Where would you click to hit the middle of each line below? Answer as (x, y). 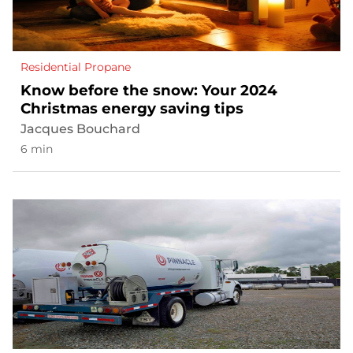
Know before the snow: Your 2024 (149, 91)
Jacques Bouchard (80, 129)
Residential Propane (76, 67)
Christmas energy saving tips (132, 109)
